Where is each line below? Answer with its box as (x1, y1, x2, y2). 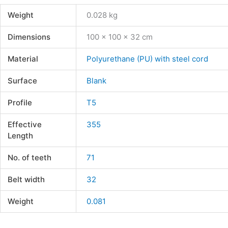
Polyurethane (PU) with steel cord (87, 54, 209, 64)
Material (7, 54, 38, 64)
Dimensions (7, 32, 50, 42)
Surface (7, 76, 37, 86)
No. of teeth (7, 153, 51, 163)
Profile (7, 98, 32, 108)
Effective (7, 120, 42, 130)
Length (7, 131, 33, 141)
